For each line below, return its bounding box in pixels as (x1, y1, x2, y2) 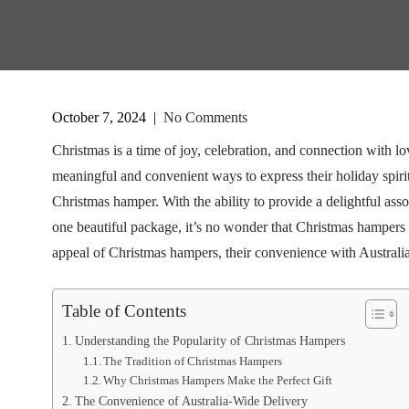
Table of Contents (62, 301, 186, 320)
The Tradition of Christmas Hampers (103, 354, 283, 368)
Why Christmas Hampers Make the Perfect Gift (103, 373, 333, 387)
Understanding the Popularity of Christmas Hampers (74, 333, 345, 348)
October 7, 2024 (52, 110, 146, 125)
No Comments (163, 110, 247, 125)
